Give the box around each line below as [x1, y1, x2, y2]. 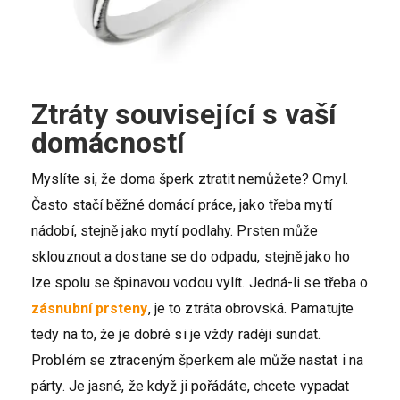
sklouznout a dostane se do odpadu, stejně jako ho [31, 247, 350, 265]
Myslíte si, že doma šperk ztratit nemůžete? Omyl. [31, 170, 348, 187]
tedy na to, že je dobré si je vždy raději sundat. [31, 325, 321, 343]
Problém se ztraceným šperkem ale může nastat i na [31, 351, 363, 369]
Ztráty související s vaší [31, 96, 337, 131]
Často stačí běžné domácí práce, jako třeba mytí [31, 196, 332, 213]
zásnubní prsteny [31, 299, 148, 317]
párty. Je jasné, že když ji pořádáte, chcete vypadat [31, 377, 350, 395]
